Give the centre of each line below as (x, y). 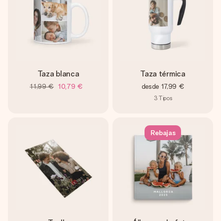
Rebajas (163, 133)
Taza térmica (163, 74)
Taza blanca (58, 74)
